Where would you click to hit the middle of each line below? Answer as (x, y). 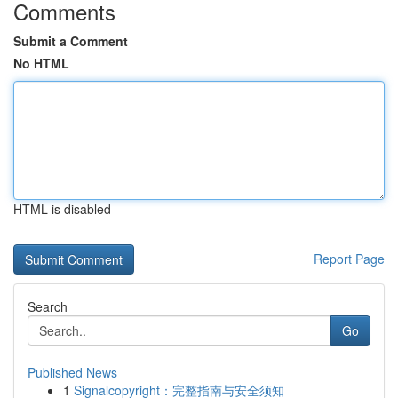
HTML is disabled (62, 209)
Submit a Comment (71, 41)
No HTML (41, 63)
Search (48, 306)
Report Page (349, 259)
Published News (72, 372)
